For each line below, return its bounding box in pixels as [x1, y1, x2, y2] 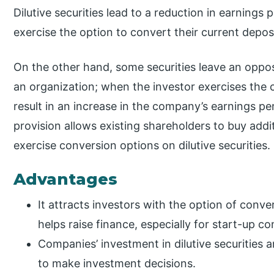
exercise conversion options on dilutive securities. [13, 138, 271, 152]
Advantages [13, 169, 118, 190]
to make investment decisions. [38, 257, 196, 270]
